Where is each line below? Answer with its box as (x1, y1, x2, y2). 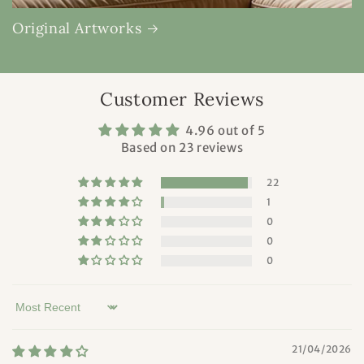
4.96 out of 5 (184, 123, 266, 139)
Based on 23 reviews (120, 140, 244, 156)
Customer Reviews (100, 87, 264, 111)
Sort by (11, 306, 55, 323)
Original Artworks (12, 19, 142, 38)
